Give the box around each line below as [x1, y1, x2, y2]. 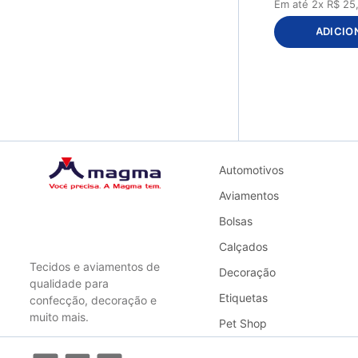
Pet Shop [219, 316, 268, 330]
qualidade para [30, 276, 109, 290]
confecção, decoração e [30, 293, 157, 307]
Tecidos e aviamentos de [30, 260, 161, 273]
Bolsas [219, 214, 253, 228]
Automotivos [219, 163, 284, 177]
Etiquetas [219, 291, 268, 304]
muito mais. [30, 310, 89, 324]
